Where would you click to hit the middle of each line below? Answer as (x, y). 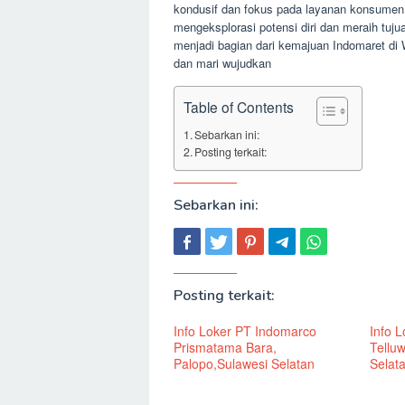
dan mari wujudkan (222, 62)
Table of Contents (239, 106)
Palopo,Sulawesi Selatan (244, 363)
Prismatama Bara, (225, 347)
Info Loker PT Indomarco (245, 330)
